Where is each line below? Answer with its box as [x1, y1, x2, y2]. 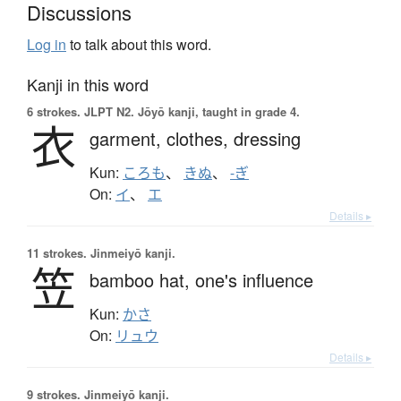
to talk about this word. [66, 33, 211, 55]
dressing [234, 124, 301, 151]
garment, [90, 124, 166, 151]
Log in [27, 33, 66, 55]
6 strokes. [27, 102, 81, 120]
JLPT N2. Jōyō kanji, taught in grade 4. [81, 102, 300, 120]
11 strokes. [27, 243, 87, 261]
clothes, [166, 124, 234, 151]
